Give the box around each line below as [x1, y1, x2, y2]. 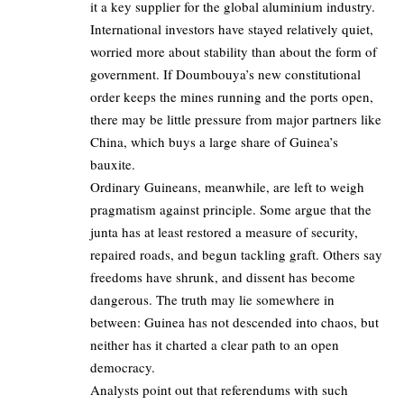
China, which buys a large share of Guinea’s [90, 133, 338, 151]
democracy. [90, 358, 155, 377]
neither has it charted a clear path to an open [90, 335, 339, 354]
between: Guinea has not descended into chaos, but [90, 313, 379, 332]
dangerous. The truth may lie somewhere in [90, 290, 335, 309]
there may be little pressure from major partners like [90, 110, 381, 129]
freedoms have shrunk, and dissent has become [90, 268, 355, 287]
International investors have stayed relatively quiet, [90, 20, 373, 39]
